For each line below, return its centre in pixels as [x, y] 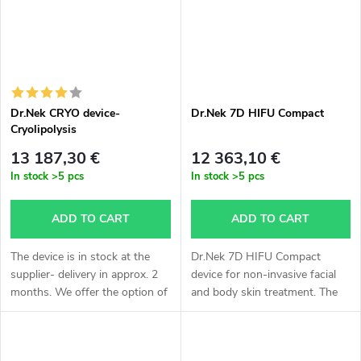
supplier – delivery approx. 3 [260, 328]
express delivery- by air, [69, 310]
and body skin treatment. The [264, 293]
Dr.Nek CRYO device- [65, 113]
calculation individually [66, 328]
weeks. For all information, [257, 346]
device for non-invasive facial [263, 275]
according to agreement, [71, 346]
